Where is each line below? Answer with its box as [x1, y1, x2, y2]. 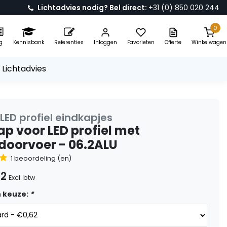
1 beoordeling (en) [11, 154, 71, 163]
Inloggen [94, 38, 117, 46]
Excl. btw [9, 173, 35, 182]
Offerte [165, 38, 181, 46]
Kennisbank [13, 38, 44, 46]
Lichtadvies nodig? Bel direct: [37, 3, 148, 13]
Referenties [54, 38, 84, 46]
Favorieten [127, 38, 155, 46]
